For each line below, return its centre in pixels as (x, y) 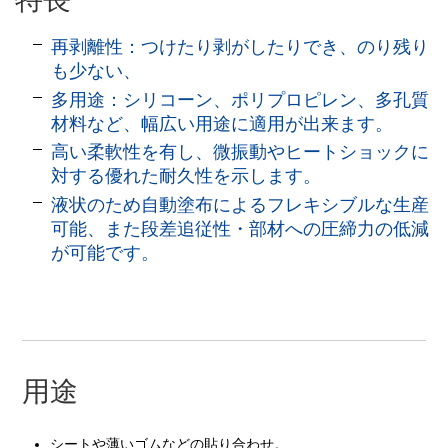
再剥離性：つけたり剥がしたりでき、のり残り (240, 47)
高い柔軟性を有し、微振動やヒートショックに (240, 152)
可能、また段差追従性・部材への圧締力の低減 (240, 228)
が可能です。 (105, 252)
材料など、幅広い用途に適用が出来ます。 (222, 123)
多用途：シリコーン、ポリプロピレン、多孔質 (240, 99)
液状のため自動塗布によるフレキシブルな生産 (240, 204)
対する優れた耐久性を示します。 (186, 176)
